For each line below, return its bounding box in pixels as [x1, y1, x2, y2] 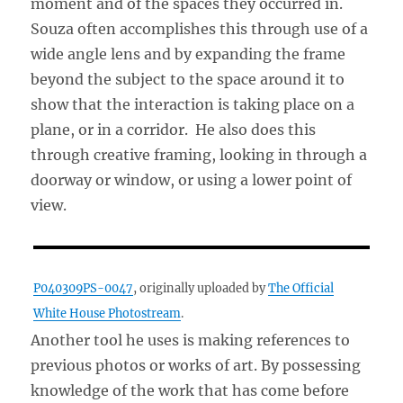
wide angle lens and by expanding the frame [31, 44, 346, 63]
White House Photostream [33, 305, 182, 320]
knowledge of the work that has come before [31, 381, 350, 399]
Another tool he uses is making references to [31, 330, 351, 349]
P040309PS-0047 [33, 280, 134, 295]
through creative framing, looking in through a [31, 145, 368, 164]
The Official [268, 280, 335, 295]
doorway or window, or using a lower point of [31, 170, 353, 189]
